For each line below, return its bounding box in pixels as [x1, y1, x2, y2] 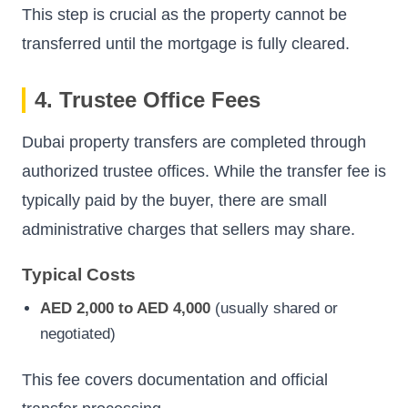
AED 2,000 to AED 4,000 [40, 300, 210, 318]
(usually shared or [210, 300, 338, 318]
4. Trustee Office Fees [35, 87, 260, 112]
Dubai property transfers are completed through [22, 132, 366, 151]
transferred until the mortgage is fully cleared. [22, 34, 350, 53]
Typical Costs [22, 265, 136, 284]
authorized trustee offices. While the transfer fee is [22, 161, 386, 180]
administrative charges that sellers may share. [22, 219, 355, 239]
